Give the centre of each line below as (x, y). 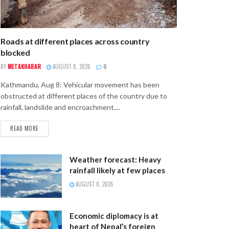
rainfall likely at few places (117, 170)
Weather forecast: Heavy (115, 159)
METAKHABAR (24, 66)
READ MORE (25, 128)
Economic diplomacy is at (114, 216)
